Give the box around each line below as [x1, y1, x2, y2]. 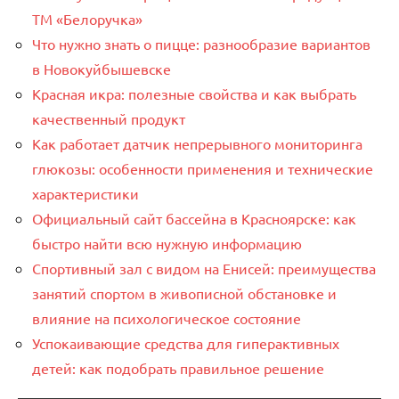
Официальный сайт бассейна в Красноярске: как [32, 209, 356, 228]
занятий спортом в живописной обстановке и [32, 284, 337, 303]
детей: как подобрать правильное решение [32, 359, 324, 378]
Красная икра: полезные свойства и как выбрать [32, 85, 356, 103]
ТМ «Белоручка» [32, 10, 142, 28]
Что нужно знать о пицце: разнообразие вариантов [32, 35, 370, 53]
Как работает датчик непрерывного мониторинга [32, 134, 362, 153]
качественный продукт [32, 110, 185, 128]
